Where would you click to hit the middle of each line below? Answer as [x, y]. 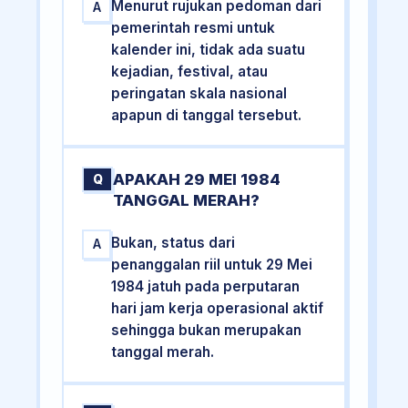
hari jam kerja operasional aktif [218, 309]
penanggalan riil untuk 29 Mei [212, 265]
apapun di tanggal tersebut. [207, 115]
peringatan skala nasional [199, 93]
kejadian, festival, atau [190, 71]
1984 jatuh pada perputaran [206, 287]
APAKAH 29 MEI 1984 [197, 179]
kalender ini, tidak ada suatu [209, 49]
